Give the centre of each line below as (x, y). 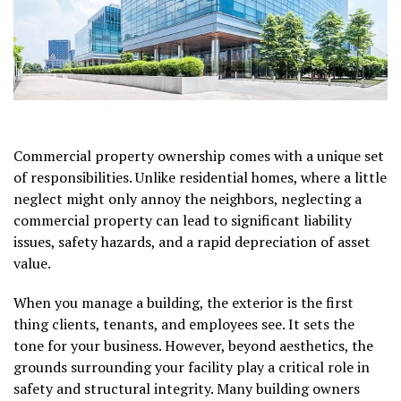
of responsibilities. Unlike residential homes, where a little (200, 177)
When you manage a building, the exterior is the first (183, 302)
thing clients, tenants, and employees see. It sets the (184, 324)
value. (32, 263)
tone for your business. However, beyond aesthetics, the (193, 345)
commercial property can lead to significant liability (183, 220)
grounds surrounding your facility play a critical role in (192, 367)
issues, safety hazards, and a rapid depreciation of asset (192, 241)
